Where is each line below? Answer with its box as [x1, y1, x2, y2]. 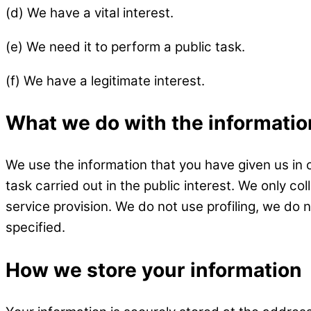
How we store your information [6, 258, 302, 282]
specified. [6, 219, 65, 236]
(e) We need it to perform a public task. [6, 38, 245, 55]
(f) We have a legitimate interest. [6, 72, 205, 89]
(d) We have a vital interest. [6, 4, 174, 21]
